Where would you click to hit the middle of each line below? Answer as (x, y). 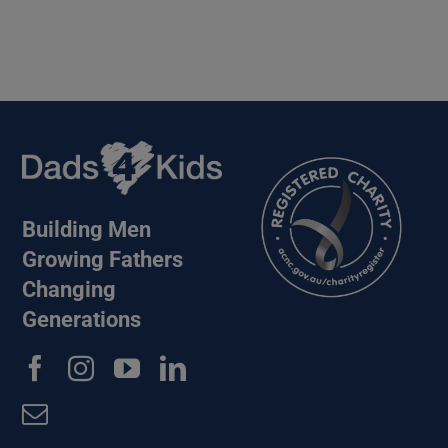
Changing (69, 289)
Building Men (87, 229)
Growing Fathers (103, 259)
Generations (82, 319)
